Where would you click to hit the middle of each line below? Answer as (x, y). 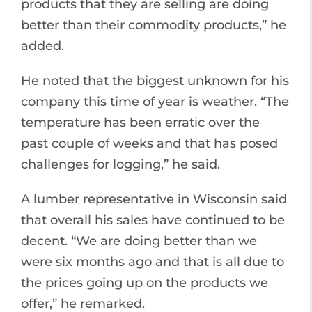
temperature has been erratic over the (140, 123)
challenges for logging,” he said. (120, 164)
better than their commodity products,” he (154, 25)
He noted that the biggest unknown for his (155, 81)
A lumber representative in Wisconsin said (154, 199)
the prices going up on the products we (145, 283)
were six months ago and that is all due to (153, 262)
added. (42, 46)
